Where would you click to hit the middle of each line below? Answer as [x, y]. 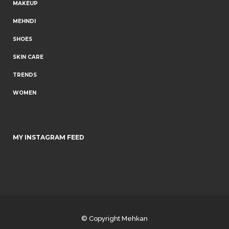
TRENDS [25, 75]
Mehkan [135, 219]
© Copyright [101, 219]
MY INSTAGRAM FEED [49, 138]
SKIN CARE [28, 57]
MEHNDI [24, 21]
